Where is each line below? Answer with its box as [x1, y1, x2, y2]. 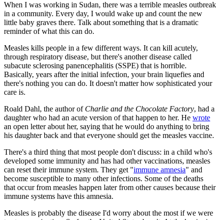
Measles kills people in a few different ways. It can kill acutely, [4, 44, 198, 53]
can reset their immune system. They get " [4, 165, 134, 174]
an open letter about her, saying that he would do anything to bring [4, 122, 209, 131]
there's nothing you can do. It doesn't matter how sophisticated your [4, 79, 212, 88]
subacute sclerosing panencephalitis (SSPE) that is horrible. [4, 61, 187, 70]
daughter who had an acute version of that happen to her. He [4, 113, 192, 122]
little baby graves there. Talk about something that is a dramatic [4, 18, 198, 27]
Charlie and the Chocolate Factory [85, 105, 194, 113]
